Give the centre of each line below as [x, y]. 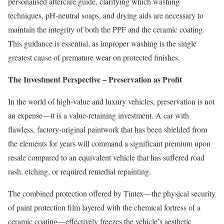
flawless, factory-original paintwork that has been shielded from [107, 129]
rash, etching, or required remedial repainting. [79, 171]
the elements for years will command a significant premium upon [109, 143]
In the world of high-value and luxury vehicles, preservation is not [111, 101]
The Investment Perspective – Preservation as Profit [95, 79]
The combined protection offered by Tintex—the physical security [112, 193]
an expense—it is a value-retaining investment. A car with [98, 115]
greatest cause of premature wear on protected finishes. [94, 57]
